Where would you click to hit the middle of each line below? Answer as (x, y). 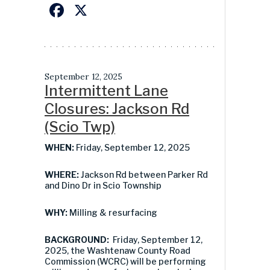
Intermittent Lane (106, 90)
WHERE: (63, 174)
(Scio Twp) (80, 127)
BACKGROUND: (79, 239)
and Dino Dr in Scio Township (103, 185)
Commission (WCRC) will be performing (125, 261)
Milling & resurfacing (113, 212)
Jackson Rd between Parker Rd (144, 174)
